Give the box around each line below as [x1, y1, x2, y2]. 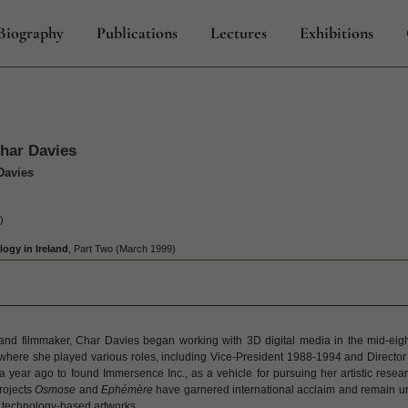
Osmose [35, 383, 76, 396]
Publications [97, 23, 178, 43]
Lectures [210, 23, 267, 43]
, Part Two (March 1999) [68, 243, 176, 254]
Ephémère [100, 383, 153, 396]
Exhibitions [300, 23, 373, 43]
